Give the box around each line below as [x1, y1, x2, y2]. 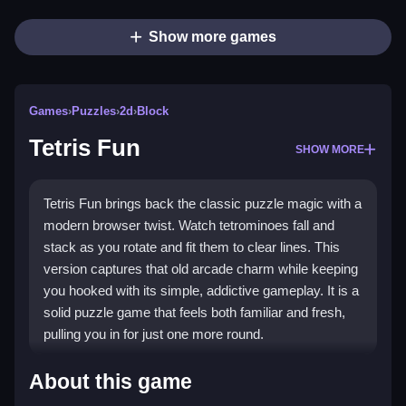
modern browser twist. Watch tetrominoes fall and [43, 217, 334, 234]
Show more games [148, 29, 276, 45]
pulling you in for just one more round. [43, 326, 264, 343]
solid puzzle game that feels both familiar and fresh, [43, 304, 345, 321]
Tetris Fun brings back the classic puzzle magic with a [43, 196, 362, 212]
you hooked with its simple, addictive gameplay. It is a [43, 283, 359, 299]
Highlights [43, 362, 132, 382]
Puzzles [72, 104, 116, 119]
